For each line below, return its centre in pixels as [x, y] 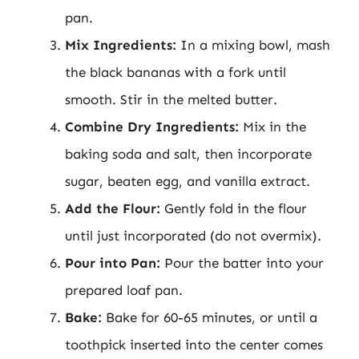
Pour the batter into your [242, 263]
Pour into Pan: [113, 263]
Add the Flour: [113, 208]
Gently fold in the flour [234, 208]
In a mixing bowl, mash [253, 45]
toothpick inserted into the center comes [194, 345]
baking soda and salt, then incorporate [188, 154]
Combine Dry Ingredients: [152, 127]
